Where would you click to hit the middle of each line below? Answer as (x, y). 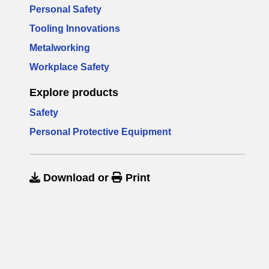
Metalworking (60, 48)
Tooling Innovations (75, 29)
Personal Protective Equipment (100, 132)
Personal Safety (65, 9)
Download (69, 178)
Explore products (74, 92)
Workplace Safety (69, 67)
